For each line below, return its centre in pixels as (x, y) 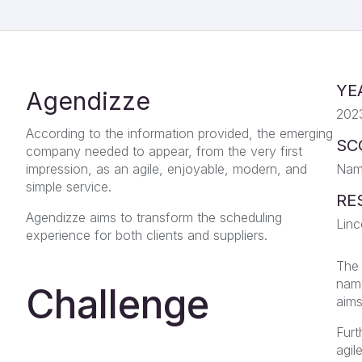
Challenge (118, 304)
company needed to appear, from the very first (164, 151)
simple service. (69, 187)
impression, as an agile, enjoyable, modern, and (166, 169)
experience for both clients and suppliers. (147, 235)
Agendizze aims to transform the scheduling (154, 217)
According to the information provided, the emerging (179, 133)
